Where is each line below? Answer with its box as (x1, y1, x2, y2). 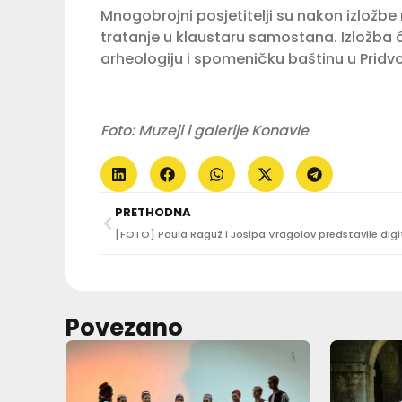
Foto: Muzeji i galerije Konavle (100, 119, 312, 141)
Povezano (65, 311, 183, 345)
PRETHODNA (115, 204, 191, 222)
